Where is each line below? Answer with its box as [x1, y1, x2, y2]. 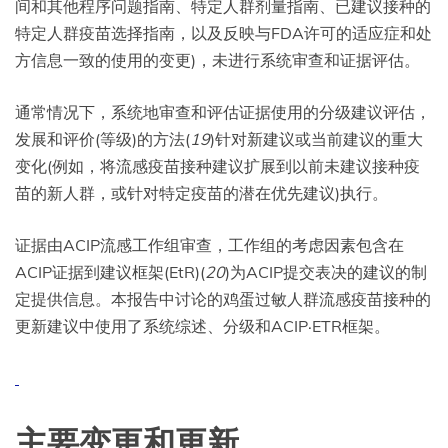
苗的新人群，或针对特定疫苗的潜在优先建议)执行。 [15, 182, 388, 203]
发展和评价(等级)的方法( [15, 128, 190, 149]
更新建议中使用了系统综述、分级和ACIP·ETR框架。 [15, 315, 390, 336]
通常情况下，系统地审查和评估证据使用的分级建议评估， [15, 101, 431, 122]
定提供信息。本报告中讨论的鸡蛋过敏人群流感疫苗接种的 [15, 288, 431, 309]
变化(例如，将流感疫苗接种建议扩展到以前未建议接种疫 [15, 155, 420, 176]
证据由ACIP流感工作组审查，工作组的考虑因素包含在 [15, 234, 404, 255]
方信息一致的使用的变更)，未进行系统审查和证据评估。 [15, 49, 420, 70]
